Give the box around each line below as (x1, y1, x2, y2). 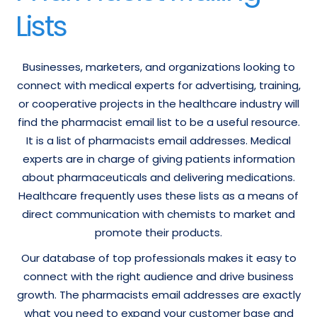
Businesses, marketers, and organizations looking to (22, 59, 295, 74)
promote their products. (95, 225, 222, 240)
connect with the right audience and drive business (23, 269, 294, 284)
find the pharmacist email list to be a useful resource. (17, 115, 300, 129)
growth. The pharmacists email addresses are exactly (16, 287, 301, 302)
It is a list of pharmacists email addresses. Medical (26, 133, 291, 148)
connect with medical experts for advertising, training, (16, 78, 301, 93)
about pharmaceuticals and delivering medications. (22, 170, 295, 185)
